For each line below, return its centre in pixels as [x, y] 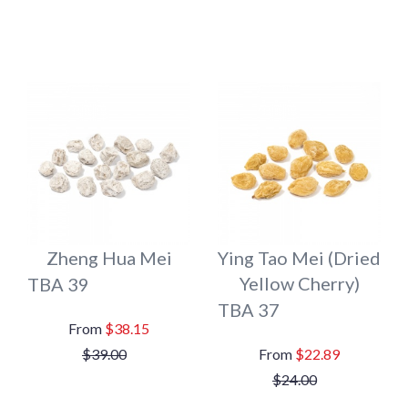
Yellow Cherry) [299, 283]
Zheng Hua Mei [109, 258]
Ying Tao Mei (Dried [299, 258]
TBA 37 [249, 310]
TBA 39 [58, 284]
